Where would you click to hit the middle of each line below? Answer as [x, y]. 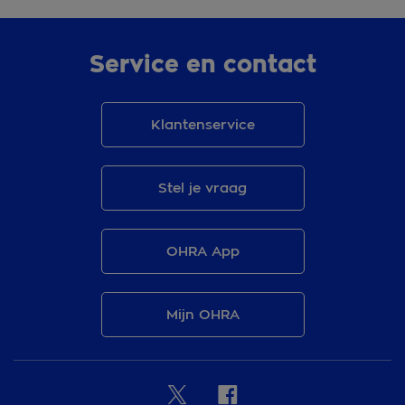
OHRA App [202, 252]
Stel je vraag [202, 188]
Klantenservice [202, 125]
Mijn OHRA [202, 315]
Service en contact [202, 65]
